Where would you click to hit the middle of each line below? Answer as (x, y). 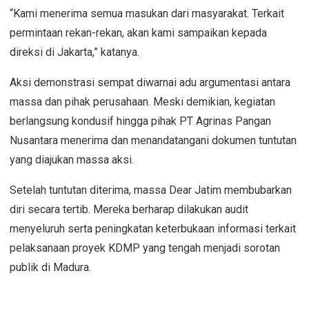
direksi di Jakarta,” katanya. (74, 52)
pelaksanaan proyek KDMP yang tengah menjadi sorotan (145, 248)
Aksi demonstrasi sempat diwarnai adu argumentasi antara (150, 82)
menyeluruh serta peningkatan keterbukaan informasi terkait (153, 228)
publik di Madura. (50, 267)
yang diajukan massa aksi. (72, 159)
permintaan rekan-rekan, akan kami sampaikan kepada (138, 32)
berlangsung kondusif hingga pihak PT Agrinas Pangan (140, 121)
